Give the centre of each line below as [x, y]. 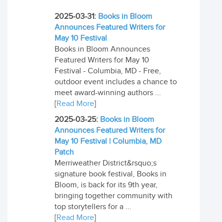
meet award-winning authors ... [108, 93]
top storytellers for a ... [93, 207]
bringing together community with [113, 196]
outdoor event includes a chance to [116, 82]
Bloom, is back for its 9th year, [106, 185]
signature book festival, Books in [111, 174]
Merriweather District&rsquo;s [106, 163]
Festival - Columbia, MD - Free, [108, 71]
